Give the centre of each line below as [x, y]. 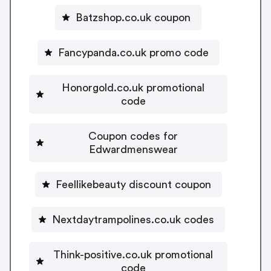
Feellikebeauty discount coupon [133, 184]
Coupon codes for [133, 136]
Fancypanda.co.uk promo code [133, 52]
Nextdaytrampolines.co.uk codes [133, 219]
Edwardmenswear [133, 149]
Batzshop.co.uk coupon [133, 17]
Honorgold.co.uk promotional [133, 87]
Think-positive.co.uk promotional [133, 254]
